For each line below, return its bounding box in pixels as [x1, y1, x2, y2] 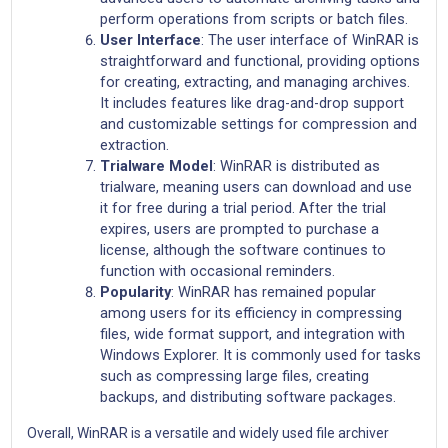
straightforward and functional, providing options [99, 52, 420, 71]
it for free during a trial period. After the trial [99, 199, 386, 218]
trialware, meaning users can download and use [99, 178, 412, 197]
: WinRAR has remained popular [170, 283, 376, 302]
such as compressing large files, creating [99, 367, 369, 386]
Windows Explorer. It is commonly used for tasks [99, 346, 421, 365]
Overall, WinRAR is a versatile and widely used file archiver [26, 424, 389, 441]
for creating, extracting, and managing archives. [99, 73, 410, 92]
